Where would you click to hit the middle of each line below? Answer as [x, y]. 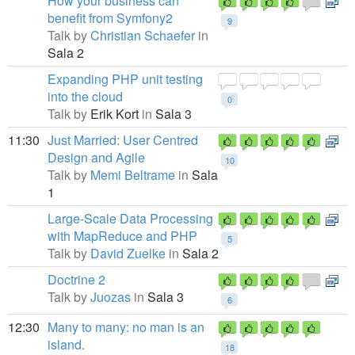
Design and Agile [96, 157]
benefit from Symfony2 [110, 18]
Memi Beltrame [133, 175]
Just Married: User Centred [123, 140]
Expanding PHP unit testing [125, 79]
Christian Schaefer [143, 35]
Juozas [111, 297]
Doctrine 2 [76, 279]
